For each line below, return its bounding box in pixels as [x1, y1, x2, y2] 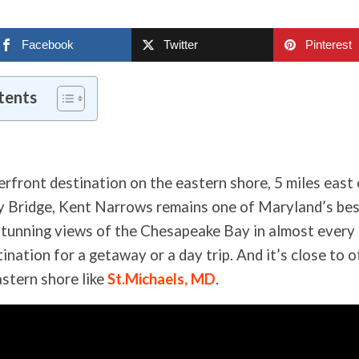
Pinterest [305, 38, 353, 52]
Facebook [22, 38, 75, 52]
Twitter [163, 38, 199, 52]
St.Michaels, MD [107, 270, 216, 288]
